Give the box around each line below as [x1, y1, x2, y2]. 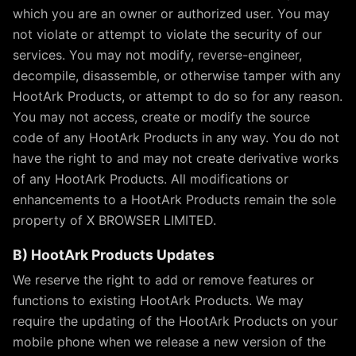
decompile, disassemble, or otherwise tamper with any [13, 68, 341, 83]
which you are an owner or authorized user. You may [13, 6, 330, 21]
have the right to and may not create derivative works [13, 150, 339, 166]
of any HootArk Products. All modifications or [13, 171, 288, 187]
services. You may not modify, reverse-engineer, [13, 47, 302, 63]
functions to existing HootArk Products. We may [13, 292, 304, 308]
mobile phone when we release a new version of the [13, 334, 326, 350]
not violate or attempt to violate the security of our [13, 26, 322, 42]
